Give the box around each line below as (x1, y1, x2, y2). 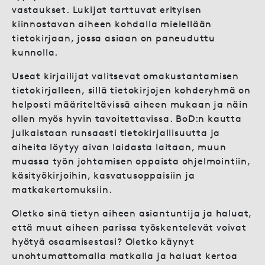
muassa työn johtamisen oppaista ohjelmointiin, (12, 155, 251, 167)
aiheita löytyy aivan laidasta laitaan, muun (12, 141, 227, 153)
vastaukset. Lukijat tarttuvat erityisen (12, 4, 202, 15)
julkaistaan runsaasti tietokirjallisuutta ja (12, 127, 221, 138)
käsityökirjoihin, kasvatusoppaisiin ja (12, 169, 195, 181)
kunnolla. (12, 46, 59, 58)
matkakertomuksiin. (12, 183, 112, 195)
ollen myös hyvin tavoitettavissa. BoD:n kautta (12, 112, 242, 124)
